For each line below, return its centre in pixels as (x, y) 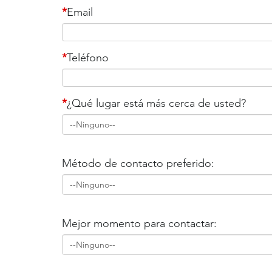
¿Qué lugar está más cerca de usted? (156, 103)
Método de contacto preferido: (138, 163)
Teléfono (87, 58)
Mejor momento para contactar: (139, 223)
